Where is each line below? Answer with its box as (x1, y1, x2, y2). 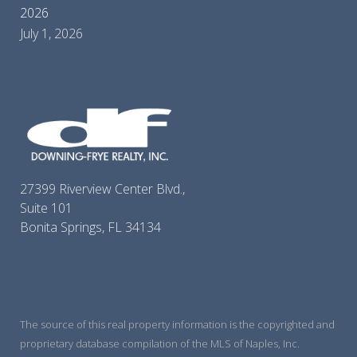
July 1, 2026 (20, 25, 83, 43)
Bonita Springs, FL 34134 (20, 218, 161, 236)
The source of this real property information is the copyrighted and (20, 316, 335, 331)
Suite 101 (20, 198, 73, 217)
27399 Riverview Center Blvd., (20, 179, 185, 198)
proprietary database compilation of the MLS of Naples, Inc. (20, 335, 300, 351)
